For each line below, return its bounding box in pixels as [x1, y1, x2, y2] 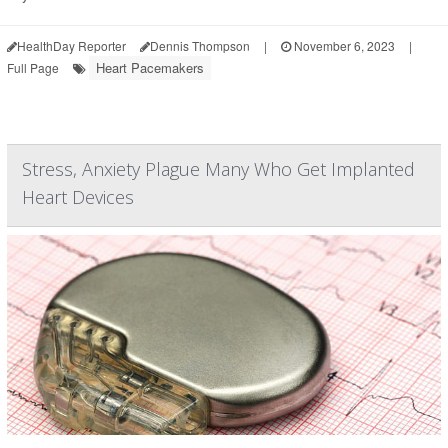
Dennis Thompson [150, 37, 250, 54]
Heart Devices [22, 185, 134, 209]
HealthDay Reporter [17, 37, 126, 54]
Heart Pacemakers [96, 58, 204, 77]
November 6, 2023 [291, 37, 395, 54]
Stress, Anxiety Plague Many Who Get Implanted [22, 157, 415, 181]
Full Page [7, 59, 59, 76]
